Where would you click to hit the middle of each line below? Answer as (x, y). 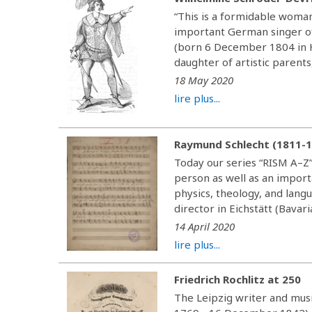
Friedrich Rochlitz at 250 (238, 279)
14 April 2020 (205, 226)
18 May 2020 (204, 80)
